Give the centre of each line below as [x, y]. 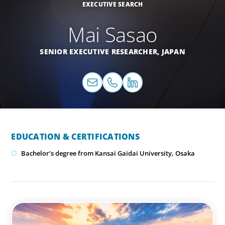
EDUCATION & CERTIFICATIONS [75, 137]
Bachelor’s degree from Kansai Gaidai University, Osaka [108, 153]
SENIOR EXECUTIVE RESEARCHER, [101, 51]
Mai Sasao [113, 34]
